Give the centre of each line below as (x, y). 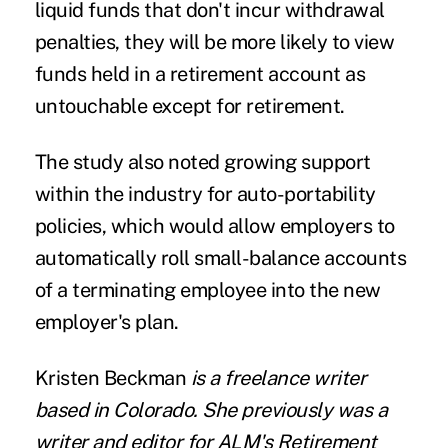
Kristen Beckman (112, 378)
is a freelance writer (278, 378)
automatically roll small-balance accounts (220, 258)
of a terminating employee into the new (207, 290)
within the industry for (135, 194)
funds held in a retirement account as (200, 74)
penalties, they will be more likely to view (214, 42)
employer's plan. (106, 322)
